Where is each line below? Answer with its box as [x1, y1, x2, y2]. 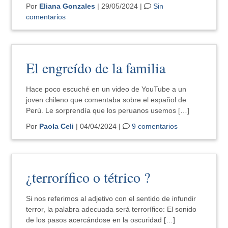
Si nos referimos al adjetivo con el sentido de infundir [26, 194, 196, 203]
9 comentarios [132, 122, 178, 130]
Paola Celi [39, 122, 74, 130]
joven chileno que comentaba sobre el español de [26, 96, 187, 104]
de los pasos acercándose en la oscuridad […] [26, 216, 176, 224]
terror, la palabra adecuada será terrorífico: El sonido [26, 205, 197, 213]
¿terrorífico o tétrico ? [26, 167, 151, 187]
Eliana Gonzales [39, 2, 96, 10]
